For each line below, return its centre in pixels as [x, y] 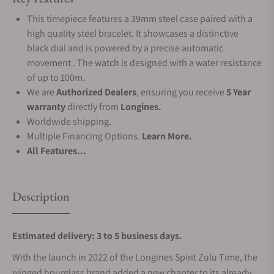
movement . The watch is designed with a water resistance [144, 63]
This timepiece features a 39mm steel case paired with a [140, 19]
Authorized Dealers [96, 92]
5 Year [239, 92]
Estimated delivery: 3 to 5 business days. [97, 236]
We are [42, 92]
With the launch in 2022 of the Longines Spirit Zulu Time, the [135, 257]
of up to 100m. [56, 77]
